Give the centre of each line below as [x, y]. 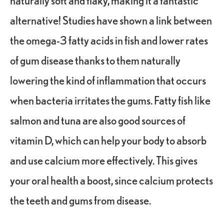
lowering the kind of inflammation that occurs [108, 80]
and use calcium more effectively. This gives [104, 160]
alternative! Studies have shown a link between [111, 20]
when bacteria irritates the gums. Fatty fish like [110, 100]
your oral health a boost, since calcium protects [111, 180]
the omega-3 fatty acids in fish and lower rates [109, 40]
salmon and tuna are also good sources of [98, 120]
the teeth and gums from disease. [80, 200]
